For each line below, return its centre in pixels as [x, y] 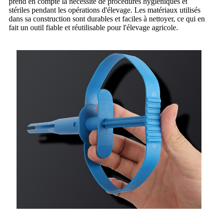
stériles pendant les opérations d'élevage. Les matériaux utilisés [105, 10]
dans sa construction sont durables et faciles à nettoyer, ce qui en [107, 18]
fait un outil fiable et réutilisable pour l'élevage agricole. [93, 27]
